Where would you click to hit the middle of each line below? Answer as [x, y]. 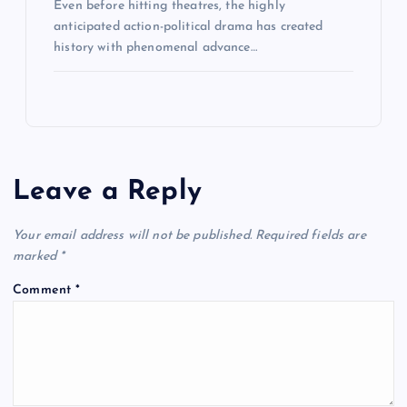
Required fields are [311, 235]
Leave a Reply [107, 192]
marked [37, 256]
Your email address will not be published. [132, 235]
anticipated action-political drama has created [189, 27]
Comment [45, 290]
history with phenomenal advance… [155, 48]
